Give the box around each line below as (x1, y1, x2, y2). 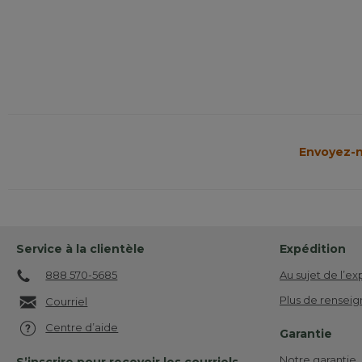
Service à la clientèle (16, 242, 145, 257)
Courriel (45, 294, 88, 308)
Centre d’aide (45, 320, 119, 334)
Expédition (280, 242, 346, 257)
